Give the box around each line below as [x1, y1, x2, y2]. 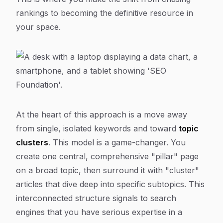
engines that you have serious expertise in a [16, 207, 182, 217]
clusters [16, 137, 48, 147]
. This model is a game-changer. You [48, 137, 186, 147]
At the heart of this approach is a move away [16, 110, 187, 119]
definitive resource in [112, 8, 193, 18]
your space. [16, 22, 61, 32]
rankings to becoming [16, 8, 100, 18]
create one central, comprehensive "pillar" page [16, 151, 199, 161]
